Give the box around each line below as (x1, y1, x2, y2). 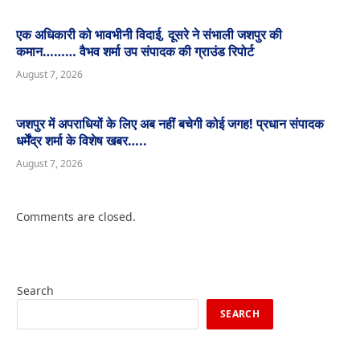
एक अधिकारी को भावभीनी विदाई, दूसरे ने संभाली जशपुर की (16, 26, 282, 44)
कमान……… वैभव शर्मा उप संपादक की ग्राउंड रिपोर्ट (16, 43, 254, 61)
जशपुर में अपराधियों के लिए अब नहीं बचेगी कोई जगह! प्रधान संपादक (16, 115, 324, 133)
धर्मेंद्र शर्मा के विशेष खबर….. (16, 132, 147, 150)
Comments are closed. (16, 209, 136, 225)
